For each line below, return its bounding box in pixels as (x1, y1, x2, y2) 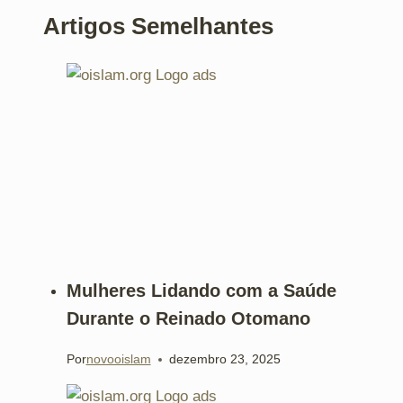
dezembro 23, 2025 (168, 353, 281, 367)
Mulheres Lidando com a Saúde (66, 280, 336, 300)
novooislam (85, 353, 151, 367)
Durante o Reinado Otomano (66, 308, 310, 328)
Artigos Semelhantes (43, 13, 273, 39)
